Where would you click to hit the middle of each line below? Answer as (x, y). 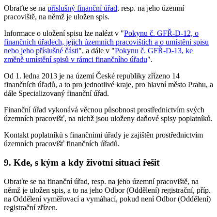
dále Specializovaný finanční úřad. (56, 93)
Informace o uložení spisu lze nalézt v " (64, 33)
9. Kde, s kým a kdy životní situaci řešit (82, 163)
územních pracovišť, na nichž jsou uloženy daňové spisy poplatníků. (108, 119)
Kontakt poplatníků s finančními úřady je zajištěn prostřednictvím (103, 135)
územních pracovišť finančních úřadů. (62, 144)
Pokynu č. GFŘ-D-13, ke (154, 51)
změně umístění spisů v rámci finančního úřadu (76, 60)
